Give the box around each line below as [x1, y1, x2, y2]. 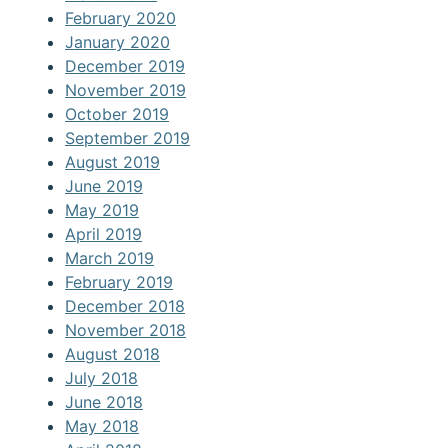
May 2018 [65, 416, 139, 437]
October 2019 [65, 104, 169, 125]
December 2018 [65, 296, 185, 317]
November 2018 [65, 320, 186, 341]
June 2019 [65, 176, 143, 197]
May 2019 [65, 200, 139, 221]
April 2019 [65, 224, 142, 245]
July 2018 [65, 368, 138, 389]
